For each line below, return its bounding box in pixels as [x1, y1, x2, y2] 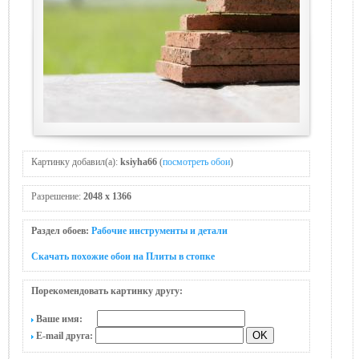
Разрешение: [31, 191, 83, 202]
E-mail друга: [34, 330, 95, 341]
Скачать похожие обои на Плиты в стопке [31, 251, 215, 262]
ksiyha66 [120, 156, 157, 167]
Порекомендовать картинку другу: [31, 285, 183, 296]
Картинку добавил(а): [31, 156, 120, 167]
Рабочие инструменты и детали [91, 225, 228, 236]
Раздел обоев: [31, 225, 91, 236]
